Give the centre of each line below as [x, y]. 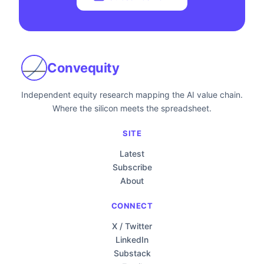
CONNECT [132, 206]
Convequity [83, 67]
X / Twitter [132, 226]
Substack [132, 253]
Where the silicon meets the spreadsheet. [132, 108]
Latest [132, 154]
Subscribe [132, 167]
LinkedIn [132, 240]
